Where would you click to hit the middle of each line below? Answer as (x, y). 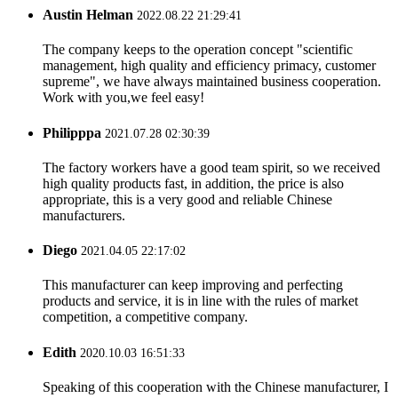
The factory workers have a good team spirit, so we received (211, 167)
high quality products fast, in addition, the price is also (193, 183)
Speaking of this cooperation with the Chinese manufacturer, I (215, 386)
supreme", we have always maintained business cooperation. (212, 82)
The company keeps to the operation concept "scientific (198, 50)
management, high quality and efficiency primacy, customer (209, 66)
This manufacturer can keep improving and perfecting (193, 285)
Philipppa (72, 132)
